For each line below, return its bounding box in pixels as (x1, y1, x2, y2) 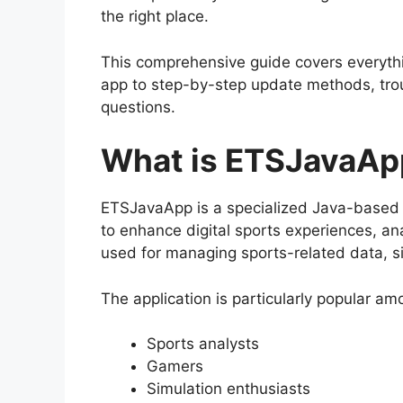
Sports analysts (147, 335, 259, 354)
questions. (101, 97, 175, 116)
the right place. (101, 7, 209, 26)
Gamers (147, 357, 203, 376)
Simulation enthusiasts (147, 380, 310, 399)
